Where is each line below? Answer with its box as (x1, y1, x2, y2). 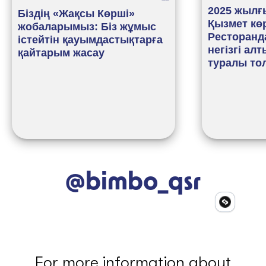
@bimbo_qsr (65, 170, 201, 195)
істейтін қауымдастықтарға (18, 34, 163, 46)
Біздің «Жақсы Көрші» (18, 8, 135, 20)
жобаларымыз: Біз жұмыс (18, 21, 156, 33)
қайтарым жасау (18, 47, 104, 59)
